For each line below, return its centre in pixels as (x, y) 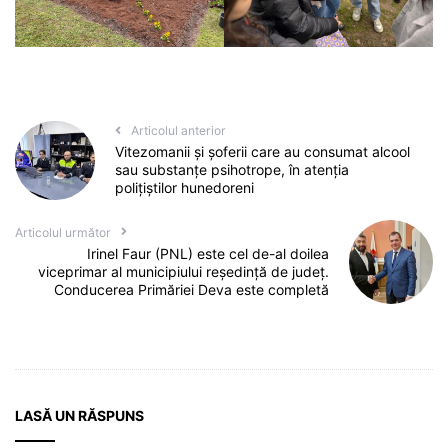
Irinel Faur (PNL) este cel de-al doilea (208, 253)
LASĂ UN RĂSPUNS (79, 415)
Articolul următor (63, 232)
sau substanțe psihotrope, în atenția (231, 170)
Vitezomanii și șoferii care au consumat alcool (262, 152)
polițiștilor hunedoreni (184, 188)
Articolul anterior (178, 131)
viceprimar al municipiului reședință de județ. (184, 271)
